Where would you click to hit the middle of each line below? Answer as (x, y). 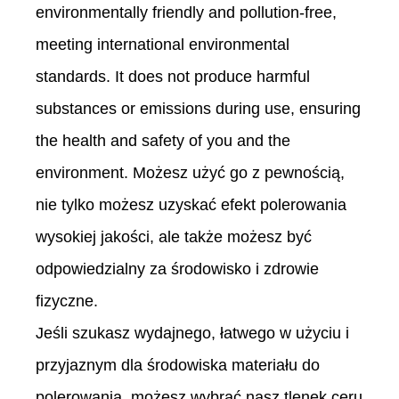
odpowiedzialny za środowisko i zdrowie (177, 269)
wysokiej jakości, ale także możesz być (174, 237)
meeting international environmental (163, 45)
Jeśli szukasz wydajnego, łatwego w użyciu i (192, 334)
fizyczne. (67, 301)
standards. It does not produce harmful (173, 77)
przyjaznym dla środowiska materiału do (178, 366)
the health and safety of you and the (163, 141)
